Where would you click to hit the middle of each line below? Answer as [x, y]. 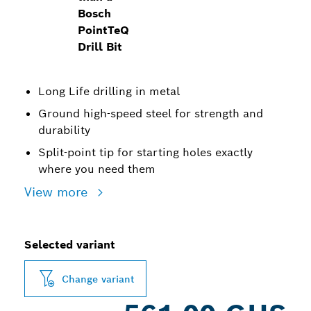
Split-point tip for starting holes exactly [145, 152]
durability [64, 130]
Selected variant [70, 245]
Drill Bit [100, 47]
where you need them [97, 169]
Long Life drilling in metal [109, 91]
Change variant [98, 279]
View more [58, 192]
